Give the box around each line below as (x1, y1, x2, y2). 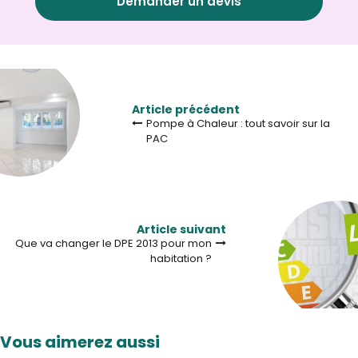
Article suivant (137, 221, 226, 238)
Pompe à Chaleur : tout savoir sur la (146, 116, 330, 132)
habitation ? (150, 251, 212, 267)
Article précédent (132, 101, 240, 118)
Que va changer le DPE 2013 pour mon (15, 236, 212, 252)
